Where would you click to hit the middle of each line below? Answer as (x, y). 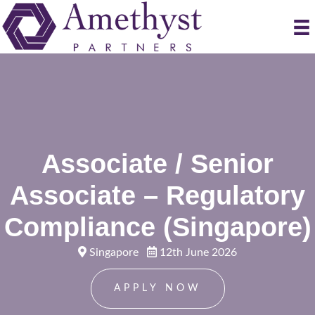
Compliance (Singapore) (157, 227)
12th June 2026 (197, 252)
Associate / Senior (157, 164)
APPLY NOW (157, 288)
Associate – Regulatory (157, 195)
